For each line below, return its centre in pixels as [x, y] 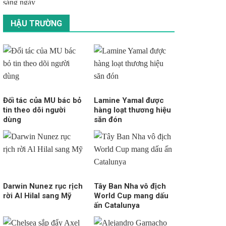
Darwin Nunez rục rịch [43, 186]
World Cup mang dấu [131, 196]
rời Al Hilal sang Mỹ [37, 196]
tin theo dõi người [34, 110]
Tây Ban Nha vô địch [130, 186]
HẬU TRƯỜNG [36, 23]
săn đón [108, 119]
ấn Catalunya [117, 206]
